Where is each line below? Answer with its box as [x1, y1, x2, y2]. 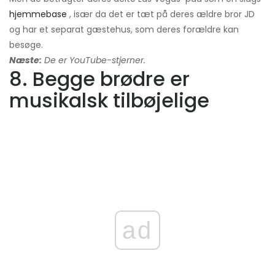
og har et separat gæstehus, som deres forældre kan [9, 23, 239, 36]
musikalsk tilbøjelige [9, 86, 209, 114]
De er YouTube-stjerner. [42, 53, 145, 66]
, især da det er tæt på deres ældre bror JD [67, 7, 255, 20]
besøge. [9, 38, 43, 51]
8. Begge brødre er [9, 64, 190, 93]
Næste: [9, 53, 42, 66]
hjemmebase [9, 7, 67, 20]
